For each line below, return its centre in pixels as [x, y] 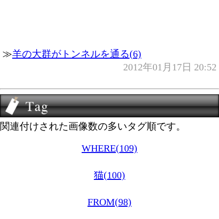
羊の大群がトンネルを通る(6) [77, 54]
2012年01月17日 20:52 [170, 67]
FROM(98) [109, 202]
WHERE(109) [109, 148]
